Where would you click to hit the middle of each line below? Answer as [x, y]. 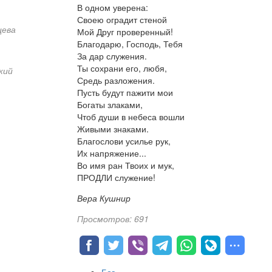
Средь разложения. [116, 80]
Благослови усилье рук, [124, 141]
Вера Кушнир [104, 198]
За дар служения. [112, 56]
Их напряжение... [111, 153]
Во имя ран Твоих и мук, [125, 165]
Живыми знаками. [113, 129]
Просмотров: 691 [113, 219]
